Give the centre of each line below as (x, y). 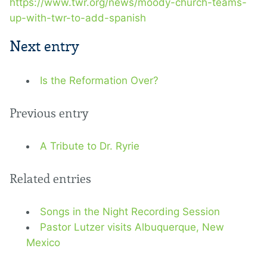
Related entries (50, 179)
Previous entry (49, 113)
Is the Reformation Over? (99, 80)
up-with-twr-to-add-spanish (78, 18)
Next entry (44, 46)
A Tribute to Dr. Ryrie (90, 146)
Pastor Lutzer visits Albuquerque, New (132, 227)
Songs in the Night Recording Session (130, 212)
